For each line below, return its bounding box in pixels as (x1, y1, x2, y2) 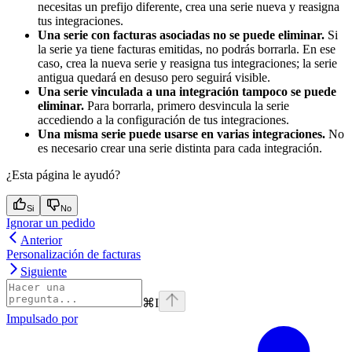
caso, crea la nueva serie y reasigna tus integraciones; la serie (38, 56, 337, 70)
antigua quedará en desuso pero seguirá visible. (38, 70, 270, 84)
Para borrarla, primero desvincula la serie (84, 98, 289, 112)
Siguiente (20, 264, 67, 278)
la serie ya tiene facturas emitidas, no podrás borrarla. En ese (38, 42, 335, 56)
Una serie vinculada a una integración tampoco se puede (38, 84, 336, 98)
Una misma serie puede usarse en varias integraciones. (38, 126, 325, 141)
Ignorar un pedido (6, 215, 95, 229)
